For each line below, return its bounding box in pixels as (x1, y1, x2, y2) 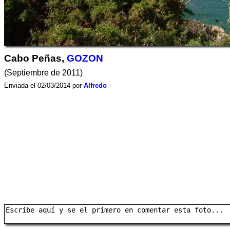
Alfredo (84, 82, 107, 89)
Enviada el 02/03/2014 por (4, 82, 84, 89)
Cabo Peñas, (4, 53, 67, 64)
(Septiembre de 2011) (4, 68, 83, 77)
